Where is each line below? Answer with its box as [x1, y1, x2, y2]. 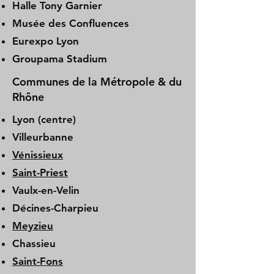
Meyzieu [12, 220, 53, 232]
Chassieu [12, 237, 56, 250]
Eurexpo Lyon [12, 35, 79, 47]
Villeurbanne [12, 131, 73, 143]
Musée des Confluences [12, 17, 129, 29]
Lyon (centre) [12, 113, 76, 125]
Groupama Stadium [12, 53, 107, 65]
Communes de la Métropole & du [12, 75, 182, 89]
